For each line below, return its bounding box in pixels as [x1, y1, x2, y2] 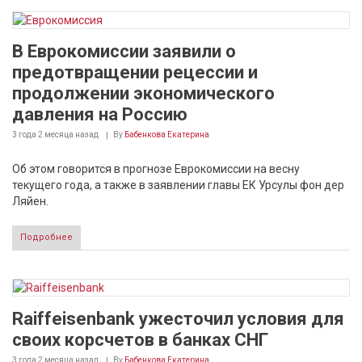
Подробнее [20, 232, 73, 242]
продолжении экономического [12, 83, 275, 103]
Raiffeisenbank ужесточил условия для [12, 309, 344, 329]
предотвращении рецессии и [12, 62, 258, 82]
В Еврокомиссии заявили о [12, 41, 236, 61]
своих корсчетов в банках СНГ [12, 330, 268, 350]
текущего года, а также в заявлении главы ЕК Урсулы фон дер [12, 179, 344, 192]
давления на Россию [12, 104, 187, 124]
